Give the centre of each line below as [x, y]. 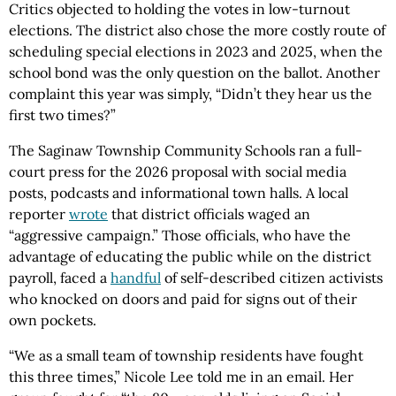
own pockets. [53, 320]
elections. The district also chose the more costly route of [197, 30]
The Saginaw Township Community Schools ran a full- [186, 151]
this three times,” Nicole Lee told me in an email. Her [181, 377]
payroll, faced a [60, 278]
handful [136, 278]
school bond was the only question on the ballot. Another [194, 73]
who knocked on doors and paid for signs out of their [183, 299]
